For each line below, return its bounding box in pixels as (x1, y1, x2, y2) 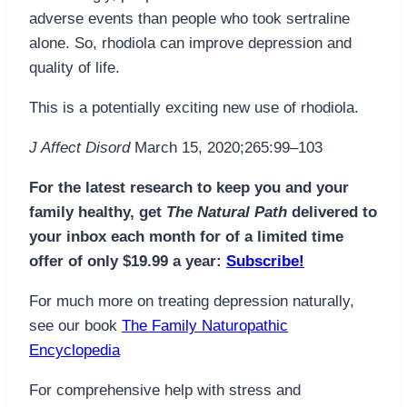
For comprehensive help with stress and (29, 382, 301, 400)
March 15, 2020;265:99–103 (130, 139, 323, 157)
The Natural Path (166, 203, 287, 222)
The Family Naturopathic (122, 317, 288, 335)
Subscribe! (226, 253, 304, 271)
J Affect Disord (29, 139, 130, 157)
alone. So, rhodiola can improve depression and (29, 35, 352, 53)
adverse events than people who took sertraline (29, 10, 350, 28)
